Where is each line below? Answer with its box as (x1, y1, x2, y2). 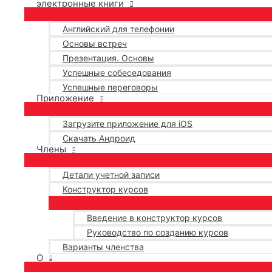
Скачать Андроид (63, 133, 135, 143)
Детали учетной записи (63, 169, 160, 180)
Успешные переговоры (63, 82, 158, 92)
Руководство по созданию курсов (87, 227, 228, 237)
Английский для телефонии (63, 24, 174, 34)
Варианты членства (63, 242, 144, 252)
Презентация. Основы (63, 53, 154, 63)
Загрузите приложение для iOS (63, 118, 192, 129)
